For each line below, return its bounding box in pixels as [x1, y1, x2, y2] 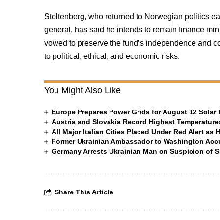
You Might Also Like [44, 85, 121, 95]
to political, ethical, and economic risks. [44, 52, 180, 60]
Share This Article [55, 188, 114, 196]
